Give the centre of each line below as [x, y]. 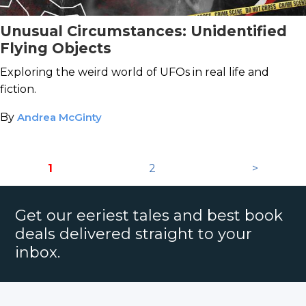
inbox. [38, 252]
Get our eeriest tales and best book [149, 215]
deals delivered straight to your [134, 234]
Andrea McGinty [59, 117]
